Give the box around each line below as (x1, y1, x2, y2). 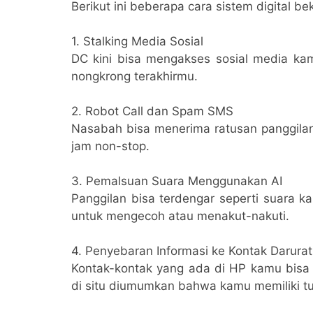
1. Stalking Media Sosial (71, 34, 203, 48)
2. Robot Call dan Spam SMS (71, 103, 233, 118)
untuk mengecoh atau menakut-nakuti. (71, 208, 289, 223)
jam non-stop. (71, 138, 150, 153)
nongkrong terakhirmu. (71, 68, 198, 83)
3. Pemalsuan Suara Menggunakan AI (71, 173, 282, 188)
